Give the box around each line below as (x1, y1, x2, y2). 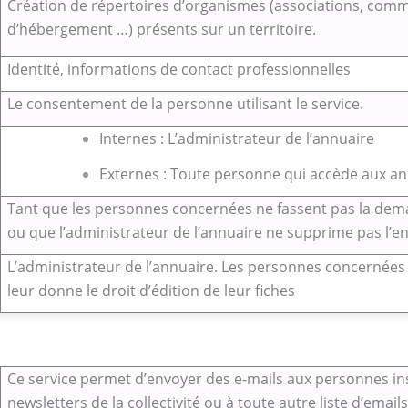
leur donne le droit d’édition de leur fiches (6, 280, 295, 301)
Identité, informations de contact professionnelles (6, 58, 351, 79)
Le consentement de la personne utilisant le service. (6, 93, 363, 114)
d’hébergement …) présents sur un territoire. (6, 18, 316, 39)
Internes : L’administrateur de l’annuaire (98, 127, 374, 148)
